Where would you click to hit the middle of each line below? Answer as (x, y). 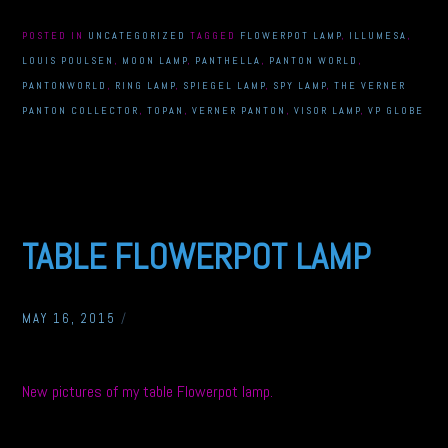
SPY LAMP (300, 85)
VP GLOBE (396, 110)
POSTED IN (55, 35)
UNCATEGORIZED (137, 35)
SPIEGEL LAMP (225, 85)
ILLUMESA (378, 35)
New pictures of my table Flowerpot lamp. (148, 391)
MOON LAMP (155, 60)
